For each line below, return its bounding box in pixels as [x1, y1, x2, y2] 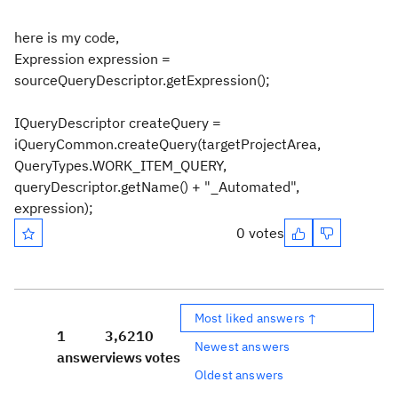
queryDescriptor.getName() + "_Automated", [14, 178, 299, 195]
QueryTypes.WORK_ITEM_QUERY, [14, 156, 227, 174]
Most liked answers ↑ [195, 309, 318, 326]
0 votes [236, 224, 284, 242]
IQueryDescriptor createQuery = [14, 114, 221, 131]
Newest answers [195, 338, 291, 354]
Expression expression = [14, 50, 171, 68]
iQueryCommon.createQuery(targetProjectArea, [14, 135, 321, 153]
